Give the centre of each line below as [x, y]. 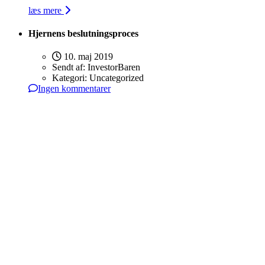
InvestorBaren [114, 67]
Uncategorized [117, 78]
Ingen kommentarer [74, 89]
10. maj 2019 [87, 57]
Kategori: [71, 78]
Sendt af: [70, 67]
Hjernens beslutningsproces [83, 33]
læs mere [46, 10]
